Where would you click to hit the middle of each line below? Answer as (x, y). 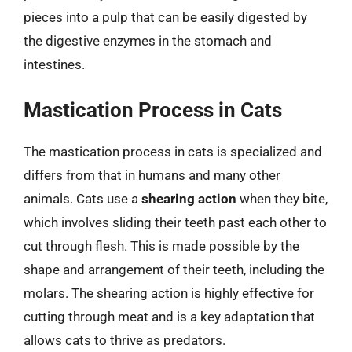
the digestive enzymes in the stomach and (148, 40)
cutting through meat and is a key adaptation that (169, 317)
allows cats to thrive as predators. (125, 340)
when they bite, (282, 199)
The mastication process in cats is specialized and (173, 152)
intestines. (54, 64)
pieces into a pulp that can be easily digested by (165, 17)
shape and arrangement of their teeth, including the (174, 269)
